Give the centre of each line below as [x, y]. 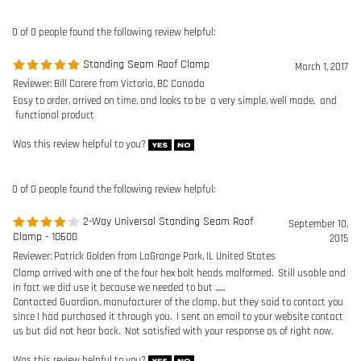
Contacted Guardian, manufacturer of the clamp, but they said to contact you [178, 191]
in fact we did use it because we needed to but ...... [119, 176]
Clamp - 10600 [45, 126]
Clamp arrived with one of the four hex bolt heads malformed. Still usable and [179, 162]
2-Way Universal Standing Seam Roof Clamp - [186, 326]
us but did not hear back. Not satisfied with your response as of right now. [173, 220]
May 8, [334, 329]
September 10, [318, 113]
